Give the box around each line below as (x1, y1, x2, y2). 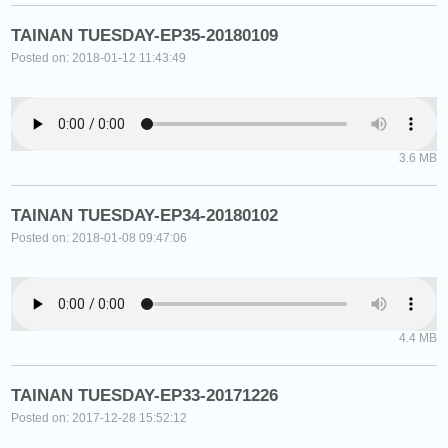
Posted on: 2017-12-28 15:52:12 (11, 410, 188, 425)
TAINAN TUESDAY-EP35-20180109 (11, 25, 279, 45)
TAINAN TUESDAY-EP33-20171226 (11, 385, 279, 405)
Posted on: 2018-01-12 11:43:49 (11, 50, 187, 65)
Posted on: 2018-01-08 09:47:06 (11, 230, 188, 245)
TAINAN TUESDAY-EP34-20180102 (11, 205, 279, 225)
